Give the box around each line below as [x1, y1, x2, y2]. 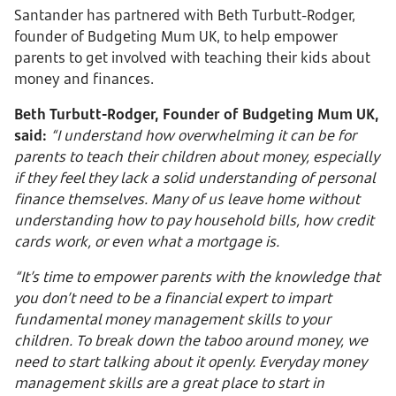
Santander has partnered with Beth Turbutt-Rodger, [14, 5, 355, 25]
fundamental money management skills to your [14, 309, 331, 329]
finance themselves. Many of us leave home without [14, 189, 360, 209]
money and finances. [14, 69, 154, 88]
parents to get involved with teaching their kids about [14, 48, 370, 67]
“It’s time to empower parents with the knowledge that [14, 267, 380, 286]
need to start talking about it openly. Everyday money [14, 352, 367, 371]
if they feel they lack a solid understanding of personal [14, 168, 375, 187]
